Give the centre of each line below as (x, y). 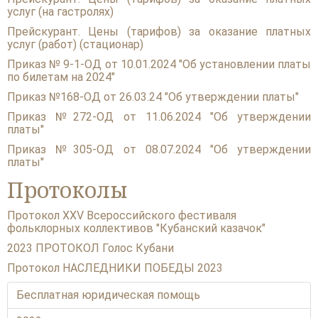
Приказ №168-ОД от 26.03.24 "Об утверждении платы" (153, 97)
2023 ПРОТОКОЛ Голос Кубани (91, 248)
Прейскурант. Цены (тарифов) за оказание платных (159, 31)
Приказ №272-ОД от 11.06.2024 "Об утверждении (159, 116)
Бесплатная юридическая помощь (108, 295)
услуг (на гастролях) (60, 11)
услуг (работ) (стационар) (75, 44)
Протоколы (67, 190)
